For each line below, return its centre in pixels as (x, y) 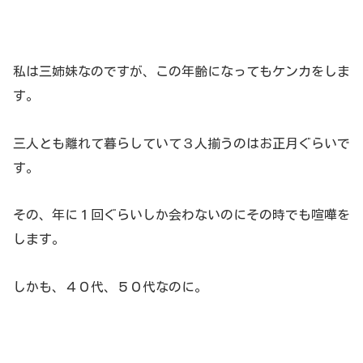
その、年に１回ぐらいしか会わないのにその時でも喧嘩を (181, 215)
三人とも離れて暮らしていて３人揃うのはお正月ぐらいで (181, 143)
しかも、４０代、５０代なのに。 (110, 287)
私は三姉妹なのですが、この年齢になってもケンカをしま (181, 71)
